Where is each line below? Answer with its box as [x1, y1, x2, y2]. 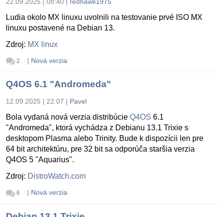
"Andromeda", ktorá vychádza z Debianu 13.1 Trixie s [6, 124, 188, 132]
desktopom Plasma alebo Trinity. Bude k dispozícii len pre [6, 134, 203, 143]
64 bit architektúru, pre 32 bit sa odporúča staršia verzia [6, 145, 195, 154]
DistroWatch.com [28, 172, 86, 181]
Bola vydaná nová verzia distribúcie [6, 113, 130, 122]
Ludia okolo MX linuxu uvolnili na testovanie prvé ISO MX [6, 13, 202, 22]
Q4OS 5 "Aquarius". [6, 155, 74, 164]
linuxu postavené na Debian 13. [6, 24, 115, 32]
